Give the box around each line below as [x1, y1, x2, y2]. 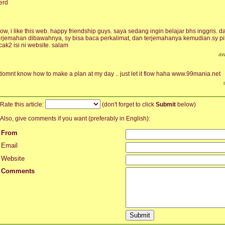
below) [176, 100, 196, 108]
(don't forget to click [100, 100, 156, 108]
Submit [156, 100, 176, 108]
